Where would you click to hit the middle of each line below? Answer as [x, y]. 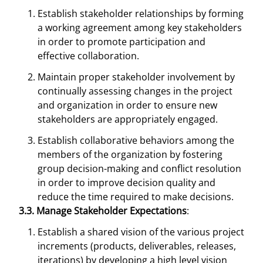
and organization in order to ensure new [127, 105]
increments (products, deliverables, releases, [137, 246]
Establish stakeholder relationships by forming [141, 14]
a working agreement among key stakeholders [140, 28]
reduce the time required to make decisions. [136, 197]
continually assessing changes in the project [135, 91]
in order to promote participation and [122, 42]
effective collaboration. [88, 56]
